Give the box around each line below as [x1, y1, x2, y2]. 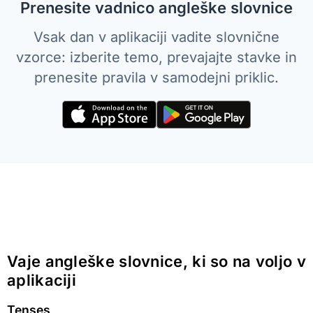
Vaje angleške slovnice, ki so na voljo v [7, 252, 306, 271]
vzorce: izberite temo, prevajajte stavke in [16, 49, 297, 66]
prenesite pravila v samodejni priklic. [34, 69, 279, 86]
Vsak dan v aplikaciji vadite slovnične [34, 29, 279, 45]
